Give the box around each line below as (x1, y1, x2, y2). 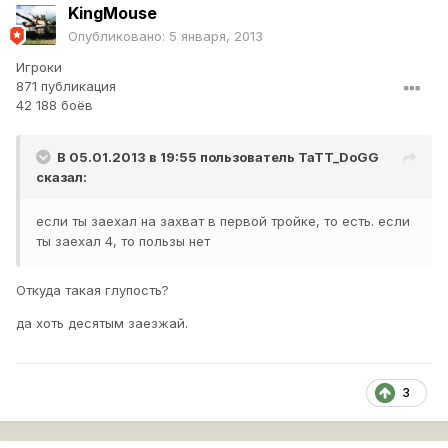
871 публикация (16, 78, 116, 95)
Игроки (16, 59, 62, 76)
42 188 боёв (16, 97, 93, 114)
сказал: (36, 169, 87, 186)
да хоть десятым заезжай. (16, 315, 188, 332)
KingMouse (68, 3, 157, 24)
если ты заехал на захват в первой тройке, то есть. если (36, 213, 410, 230)
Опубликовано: (68, 28, 169, 45)
